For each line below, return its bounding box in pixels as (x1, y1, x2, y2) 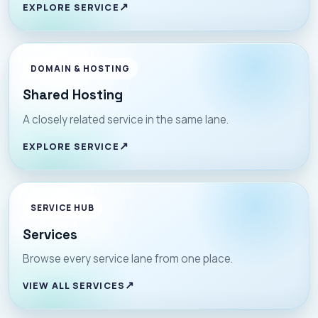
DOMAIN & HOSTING (31, 62, 130, 75)
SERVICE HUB (31, 201, 94, 214)
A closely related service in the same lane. (23, 112, 229, 128)
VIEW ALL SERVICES (23, 279, 125, 292)
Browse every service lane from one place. (23, 251, 234, 267)
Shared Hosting (23, 86, 124, 104)
